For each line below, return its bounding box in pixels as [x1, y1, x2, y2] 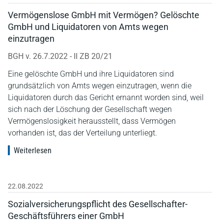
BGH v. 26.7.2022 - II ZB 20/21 [8, 51, 112, 61]
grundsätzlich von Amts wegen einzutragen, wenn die [8, 81, 192, 90]
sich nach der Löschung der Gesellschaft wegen [8, 104, 172, 114]
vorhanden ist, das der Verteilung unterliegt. [8, 128, 157, 137]
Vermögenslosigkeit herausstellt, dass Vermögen [8, 116, 176, 126]
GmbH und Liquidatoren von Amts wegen [8, 21, 168, 32]
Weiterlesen [14, 145, 52, 155]
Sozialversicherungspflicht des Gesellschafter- [8, 198, 188, 209]
